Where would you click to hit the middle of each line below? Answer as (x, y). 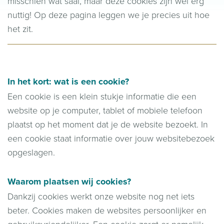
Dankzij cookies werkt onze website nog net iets (101, 196)
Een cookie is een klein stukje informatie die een (102, 96)
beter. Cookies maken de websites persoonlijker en (107, 210)
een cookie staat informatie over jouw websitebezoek (111, 138)
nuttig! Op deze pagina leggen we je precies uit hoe (108, 15)
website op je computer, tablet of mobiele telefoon (105, 110)
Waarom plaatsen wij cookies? (69, 181)
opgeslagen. (31, 152)
